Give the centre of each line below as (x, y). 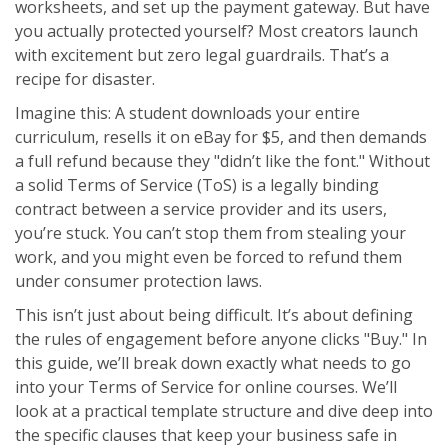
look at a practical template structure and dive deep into (224, 411)
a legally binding (318, 185)
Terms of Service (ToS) (152, 185)
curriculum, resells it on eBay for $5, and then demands (221, 137)
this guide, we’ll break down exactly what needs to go (213, 363)
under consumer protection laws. (138, 281)
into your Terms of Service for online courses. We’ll (206, 387)
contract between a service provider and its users (199, 209)
